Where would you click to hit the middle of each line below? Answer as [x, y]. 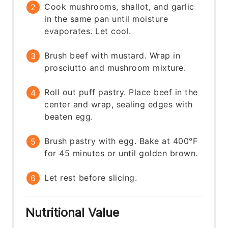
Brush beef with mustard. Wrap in [112, 55]
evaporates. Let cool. [88, 31]
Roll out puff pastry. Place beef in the [121, 92]
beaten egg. [69, 116]
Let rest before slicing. [91, 177]
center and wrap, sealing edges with [119, 104]
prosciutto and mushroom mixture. [115, 67]
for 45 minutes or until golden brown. [121, 153]
